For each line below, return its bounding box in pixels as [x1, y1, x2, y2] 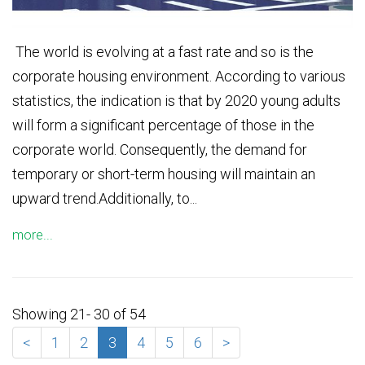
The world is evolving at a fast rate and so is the [12, 43, 314, 61]
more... [12, 227, 53, 244]
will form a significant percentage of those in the [12, 117, 314, 134]
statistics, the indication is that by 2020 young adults [12, 92, 341, 110]
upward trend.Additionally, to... [12, 190, 197, 208]
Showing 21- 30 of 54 [12, 306, 146, 323]
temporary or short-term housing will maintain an [12, 165, 315, 183]
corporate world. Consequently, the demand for [12, 141, 307, 159]
